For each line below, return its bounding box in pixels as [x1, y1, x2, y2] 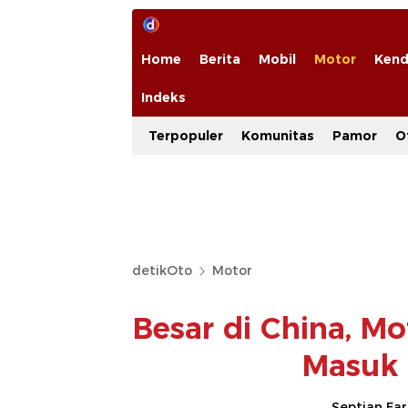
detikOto [132, 262, 192, 279]
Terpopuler [148, 127, 223, 144]
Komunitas [241, 127, 314, 144]
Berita [199, 51, 240, 67]
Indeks [141, 89, 186, 106]
